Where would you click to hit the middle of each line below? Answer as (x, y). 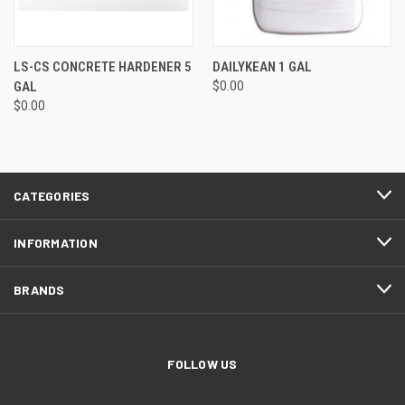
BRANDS (39, 289)
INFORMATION (56, 242)
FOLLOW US (202, 363)
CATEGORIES (52, 195)
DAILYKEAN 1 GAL (262, 66)
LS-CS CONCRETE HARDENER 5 (103, 66)
